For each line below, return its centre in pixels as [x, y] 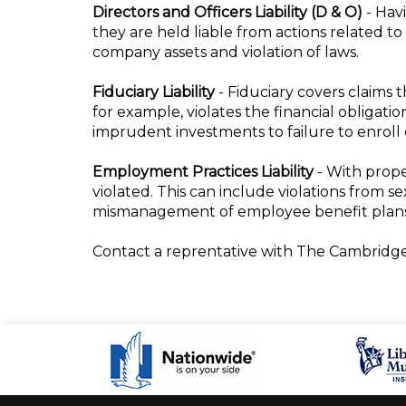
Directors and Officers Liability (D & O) [229, 12]
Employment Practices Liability [203, 172]
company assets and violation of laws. [226, 52]
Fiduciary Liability [154, 92]
